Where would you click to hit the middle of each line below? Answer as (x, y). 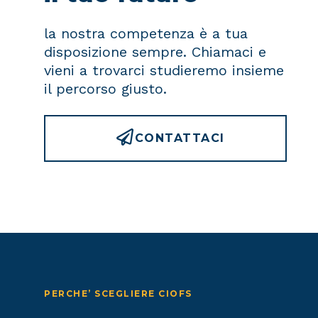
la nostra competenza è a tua (146, 34)
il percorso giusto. (105, 89)
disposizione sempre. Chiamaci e (155, 52)
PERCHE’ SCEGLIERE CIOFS (118, 293)
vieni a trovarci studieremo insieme (164, 71)
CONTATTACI (180, 138)
